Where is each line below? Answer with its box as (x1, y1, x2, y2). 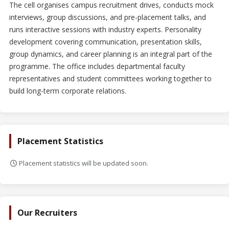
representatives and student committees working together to (9, 74, 212, 83)
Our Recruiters (17, 207, 77, 218)
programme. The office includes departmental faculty (9, 61, 185, 71)
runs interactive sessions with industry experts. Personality (9, 25, 201, 34)
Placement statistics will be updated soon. (17, 158, 149, 168)
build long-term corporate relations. (9, 86, 126, 96)
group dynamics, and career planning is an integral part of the (9, 49, 212, 59)
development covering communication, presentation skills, (9, 37, 202, 47)
